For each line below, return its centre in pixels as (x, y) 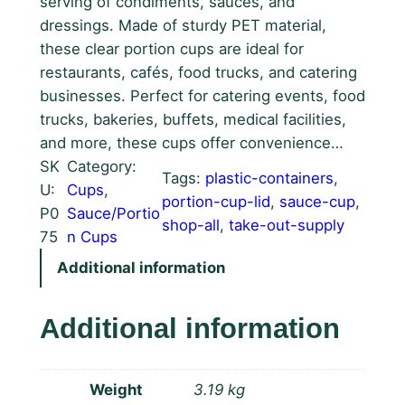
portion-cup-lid (217, 201)
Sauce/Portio (114, 213)
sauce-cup (318, 201)
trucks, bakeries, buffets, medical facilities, (193, 119)
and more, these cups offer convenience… (191, 142)
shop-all (191, 225)
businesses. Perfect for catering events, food (202, 95)
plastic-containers (270, 178)
